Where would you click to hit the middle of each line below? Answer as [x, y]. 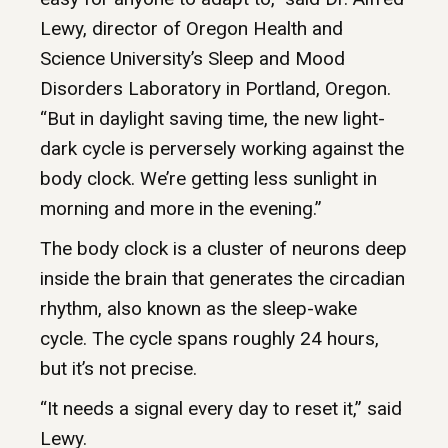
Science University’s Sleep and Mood [192, 59]
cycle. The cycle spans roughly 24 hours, [209, 339]
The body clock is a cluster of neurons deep [223, 249]
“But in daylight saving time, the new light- [212, 119]
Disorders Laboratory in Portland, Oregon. [215, 89]
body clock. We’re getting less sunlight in [208, 179]
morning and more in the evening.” [181, 209]
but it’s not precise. [118, 369]
